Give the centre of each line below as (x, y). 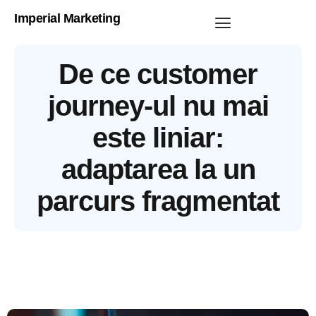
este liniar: (158, 138)
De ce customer (158, 74)
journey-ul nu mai (158, 106)
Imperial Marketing (67, 18)
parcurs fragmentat (158, 201)
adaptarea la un (158, 169)
